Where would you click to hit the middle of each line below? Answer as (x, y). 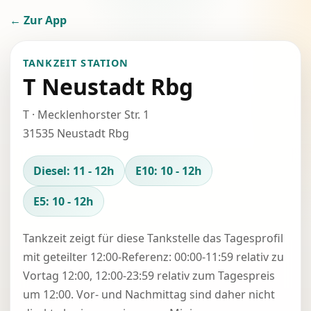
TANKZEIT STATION (76, 63)
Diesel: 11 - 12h (74, 171)
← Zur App (38, 20)
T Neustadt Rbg (108, 86)
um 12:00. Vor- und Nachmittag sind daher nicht (149, 294)
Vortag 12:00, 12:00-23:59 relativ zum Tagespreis (149, 276)
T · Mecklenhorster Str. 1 (86, 115)
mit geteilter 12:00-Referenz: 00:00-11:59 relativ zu (153, 257)
